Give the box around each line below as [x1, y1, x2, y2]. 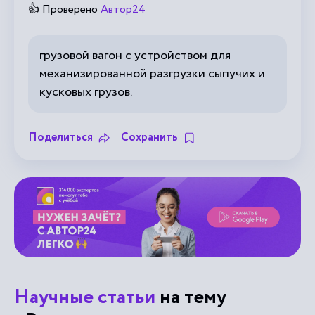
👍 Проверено [28, 1, 101, 18]
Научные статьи [14, 282, 155, 312]
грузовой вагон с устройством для [39, 46, 231, 65]
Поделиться [28, 129, 93, 146]
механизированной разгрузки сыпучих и [39, 65, 265, 83]
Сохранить [121, 129, 178, 146]
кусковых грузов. [39, 83, 132, 101]
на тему [155, 282, 226, 312]
